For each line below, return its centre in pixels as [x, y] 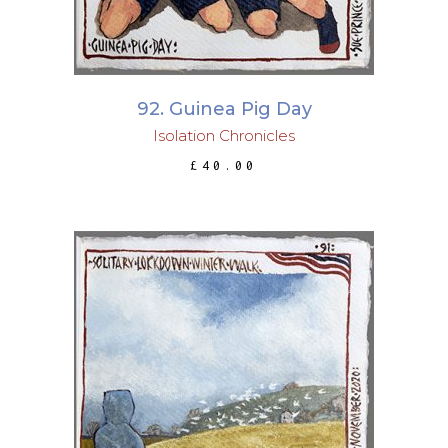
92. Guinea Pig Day [224, 109]
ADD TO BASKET [226, 380]
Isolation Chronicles [224, 135]
